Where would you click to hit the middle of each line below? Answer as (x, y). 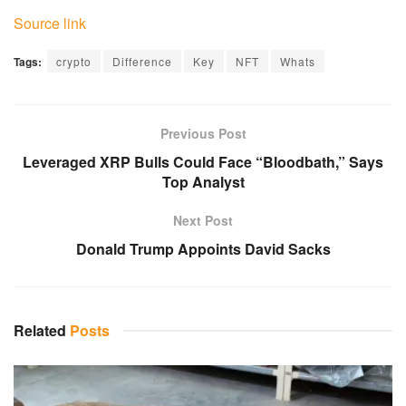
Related (40, 330)
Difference (142, 61)
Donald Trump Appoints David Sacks (203, 249)
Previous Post (203, 133)
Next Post (203, 220)
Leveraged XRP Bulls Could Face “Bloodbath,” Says (203, 162)
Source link (50, 23)
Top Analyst (203, 182)
